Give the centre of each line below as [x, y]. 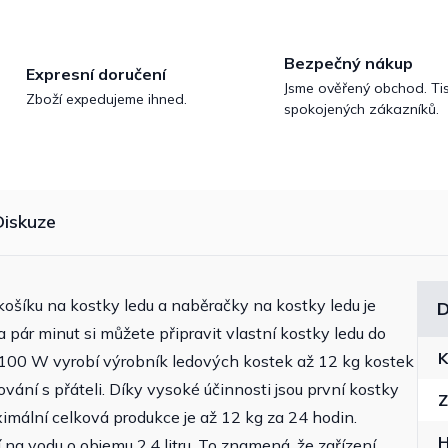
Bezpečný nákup [348, 63]
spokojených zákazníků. [361, 109]
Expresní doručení [96, 73]
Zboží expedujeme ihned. [106, 98]
